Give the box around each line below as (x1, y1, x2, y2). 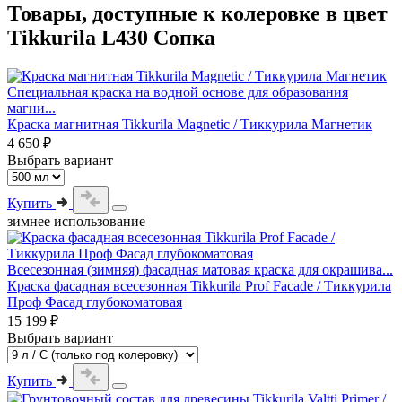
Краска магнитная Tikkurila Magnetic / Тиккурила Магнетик (7, 116, 372, 132)
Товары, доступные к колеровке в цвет (7, 2, 388, 26)
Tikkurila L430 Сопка (7, 26, 215, 50)
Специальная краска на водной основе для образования (7, 83, 348, 100)
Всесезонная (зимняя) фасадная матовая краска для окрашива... (7, 261, 393, 277)
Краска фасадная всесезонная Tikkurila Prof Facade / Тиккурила (7, 277, 391, 293)
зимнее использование (7, 213, 145, 229)
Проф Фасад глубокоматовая (7, 293, 182, 310)
